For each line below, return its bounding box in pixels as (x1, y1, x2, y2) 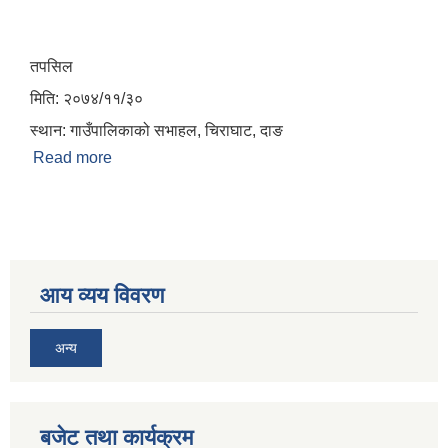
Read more (33, 149, 112, 167)
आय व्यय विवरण (40, 283, 164, 309)
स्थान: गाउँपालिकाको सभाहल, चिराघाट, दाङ (30, 122, 283, 140)
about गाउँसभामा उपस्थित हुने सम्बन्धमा (112, 149, 341, 167)
